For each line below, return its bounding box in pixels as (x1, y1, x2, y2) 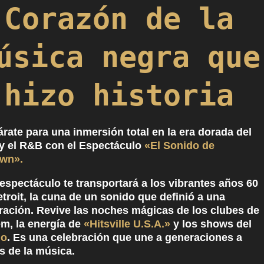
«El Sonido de (144, 140, 215, 151)
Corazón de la (4, 2, 235, 36)
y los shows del (170, 218, 252, 230)
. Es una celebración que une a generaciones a (7, 232, 243, 243)
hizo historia (4, 78, 235, 113)
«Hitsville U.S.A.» (84, 218, 171, 230)
